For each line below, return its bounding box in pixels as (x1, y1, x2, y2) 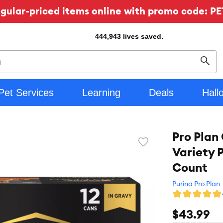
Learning (82, 87, 120, 98)
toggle (143, 147, 165, 157)
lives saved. (123, 32, 163, 40)
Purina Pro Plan (172, 179, 220, 188)
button (143, 154, 165, 164)
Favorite (143, 140, 171, 150)
